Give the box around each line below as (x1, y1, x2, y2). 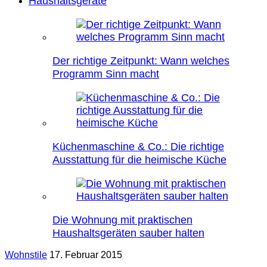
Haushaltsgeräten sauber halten (52, 227, 204, 239)
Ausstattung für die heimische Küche (52, 154, 226, 166)
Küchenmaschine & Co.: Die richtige (52, 141, 224, 153)
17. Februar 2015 (49, 250, 122, 260)
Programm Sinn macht (52, 68, 159, 80)
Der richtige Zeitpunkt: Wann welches (52, 55, 229, 67)
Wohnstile (5, 250, 47, 260)
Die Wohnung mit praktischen (52, 214, 193, 226)
